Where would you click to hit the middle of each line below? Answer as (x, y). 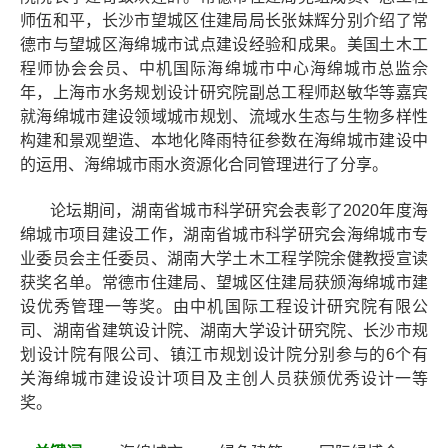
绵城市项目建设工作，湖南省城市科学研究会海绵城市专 (224, 234)
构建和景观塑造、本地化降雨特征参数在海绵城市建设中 (224, 140)
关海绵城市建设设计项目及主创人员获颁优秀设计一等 (224, 378)
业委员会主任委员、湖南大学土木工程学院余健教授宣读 (224, 258)
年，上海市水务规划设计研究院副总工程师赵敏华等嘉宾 (224, 92)
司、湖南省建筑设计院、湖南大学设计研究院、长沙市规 (224, 330)
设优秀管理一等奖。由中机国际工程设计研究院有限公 (224, 306)
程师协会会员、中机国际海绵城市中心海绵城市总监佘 (224, 68)
